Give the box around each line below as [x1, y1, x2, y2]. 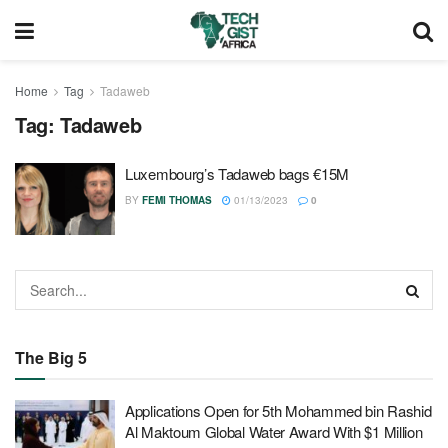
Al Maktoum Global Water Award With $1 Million [125, 420, 423, 442]
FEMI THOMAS [142, 193, 212, 207]
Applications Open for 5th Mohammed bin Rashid [125, 399, 432, 421]
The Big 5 [15, 345, 87, 369]
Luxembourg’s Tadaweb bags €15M [125, 163, 349, 184]
